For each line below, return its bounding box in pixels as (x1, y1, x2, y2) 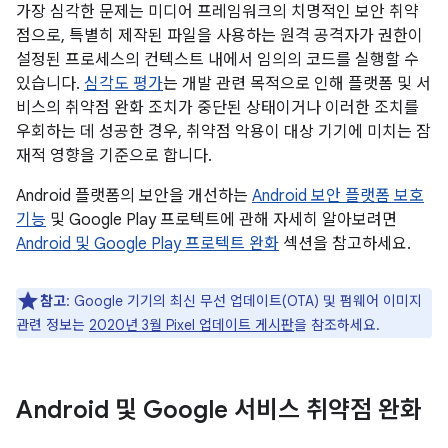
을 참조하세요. (294, 316, 380, 334)
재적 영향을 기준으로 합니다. (16, 146, 212, 166)
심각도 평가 (84, 74, 163, 94)
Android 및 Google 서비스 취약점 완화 (16, 395, 422, 425)
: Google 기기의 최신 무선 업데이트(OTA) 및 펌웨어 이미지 (66, 292, 422, 310)
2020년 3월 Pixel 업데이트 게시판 (89, 316, 294, 334)
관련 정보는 (16, 316, 89, 334)
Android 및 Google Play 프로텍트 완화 (16, 234, 279, 254)
